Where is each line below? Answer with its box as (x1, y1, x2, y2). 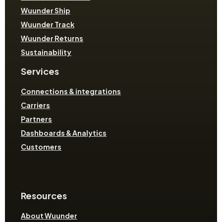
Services (21, 65, 59, 77)
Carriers (21, 100, 50, 110)
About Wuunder (21, 211, 77, 220)
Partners (21, 114, 52, 123)
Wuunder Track (21, 20, 74, 29)
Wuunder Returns (21, 34, 83, 43)
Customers (21, 142, 61, 151)
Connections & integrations (21, 86, 121, 96)
